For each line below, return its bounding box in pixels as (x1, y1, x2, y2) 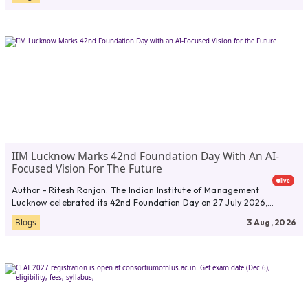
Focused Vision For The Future (11, 160, 162, 176)
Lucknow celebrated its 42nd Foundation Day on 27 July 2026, (11, 196, 267, 208)
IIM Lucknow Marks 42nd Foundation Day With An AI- (11, 148, 279, 164)
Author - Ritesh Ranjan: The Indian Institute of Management (11, 184, 260, 195)
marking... (11, 208, 53, 220)
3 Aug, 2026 (247, 217, 297, 228)
